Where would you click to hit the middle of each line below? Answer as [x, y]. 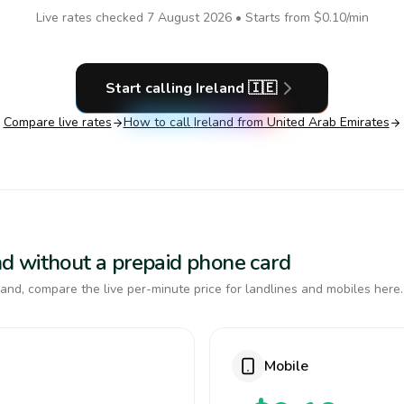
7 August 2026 [189, 18]
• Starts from [272, 18]
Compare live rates [57, 122]
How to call [158, 122]
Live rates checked [91, 18]
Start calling [151, 88]
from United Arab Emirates [311, 122]
